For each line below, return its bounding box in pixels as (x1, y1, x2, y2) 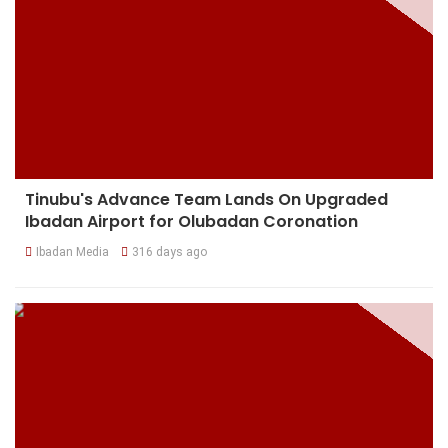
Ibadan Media (36, 244, 109, 259)
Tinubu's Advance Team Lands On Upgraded (25, 187, 388, 211)
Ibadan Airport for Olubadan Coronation (25, 209, 358, 233)
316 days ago (132, 244, 207, 259)
